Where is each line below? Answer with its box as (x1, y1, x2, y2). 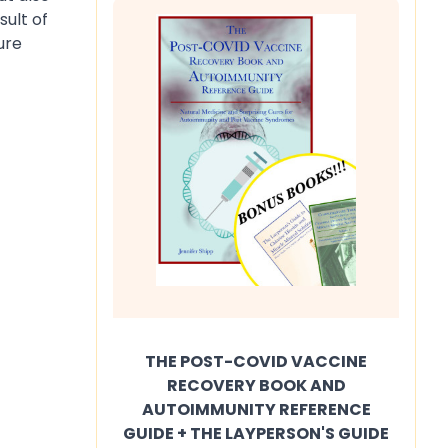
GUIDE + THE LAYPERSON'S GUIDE (123, 422, 389, 445)
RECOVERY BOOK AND (166, 374, 346, 397)
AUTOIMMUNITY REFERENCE (141, 398, 371, 421)
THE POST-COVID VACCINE (145, 350, 367, 373)
